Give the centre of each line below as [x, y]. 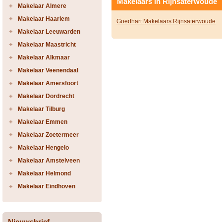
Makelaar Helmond [44, 173]
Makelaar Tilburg [41, 109]
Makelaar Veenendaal [48, 70]
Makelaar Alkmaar [44, 57]
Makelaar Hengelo [43, 148]
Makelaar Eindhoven [47, 186]
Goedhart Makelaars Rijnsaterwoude [166, 21]
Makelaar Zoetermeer [48, 135]
